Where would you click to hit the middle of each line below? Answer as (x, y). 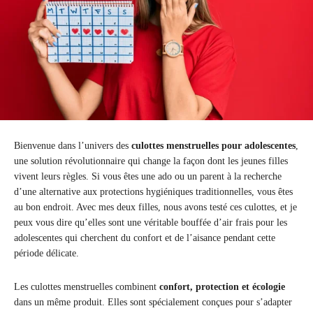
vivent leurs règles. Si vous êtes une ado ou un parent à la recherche (148, 177)
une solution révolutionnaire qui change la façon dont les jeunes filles (151, 161)
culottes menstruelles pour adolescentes (213, 146)
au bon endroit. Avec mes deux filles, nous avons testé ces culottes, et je (155, 208)
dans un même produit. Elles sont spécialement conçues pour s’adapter (153, 303)
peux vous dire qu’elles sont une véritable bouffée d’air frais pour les (151, 223)
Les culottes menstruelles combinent (87, 287)
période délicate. (46, 254)
